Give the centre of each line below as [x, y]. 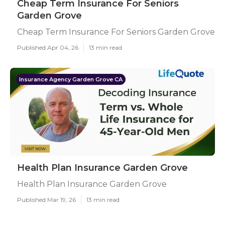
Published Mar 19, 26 [46, 200]
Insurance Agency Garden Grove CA [71, 79]
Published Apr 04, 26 [48, 47]
